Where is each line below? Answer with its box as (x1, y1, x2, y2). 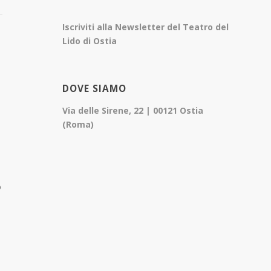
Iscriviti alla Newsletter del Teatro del (62, 21, 229, 33)
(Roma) (62, 118, 94, 130)
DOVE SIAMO (62, 82, 127, 96)
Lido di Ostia (62, 35, 117, 47)
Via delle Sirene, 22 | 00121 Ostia (62, 104, 204, 116)
